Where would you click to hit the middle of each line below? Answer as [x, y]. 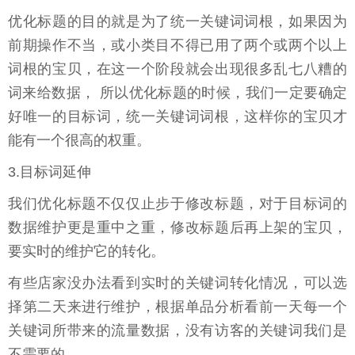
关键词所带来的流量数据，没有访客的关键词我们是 [177, 331]
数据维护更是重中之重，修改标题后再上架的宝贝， [177, 228]
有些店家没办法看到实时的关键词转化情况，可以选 [177, 283]
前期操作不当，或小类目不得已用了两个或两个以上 [177, 46]
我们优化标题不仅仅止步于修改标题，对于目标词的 [177, 204]
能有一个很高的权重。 [79, 141]
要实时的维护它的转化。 [86, 252]
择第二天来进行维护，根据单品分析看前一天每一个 [177, 307]
